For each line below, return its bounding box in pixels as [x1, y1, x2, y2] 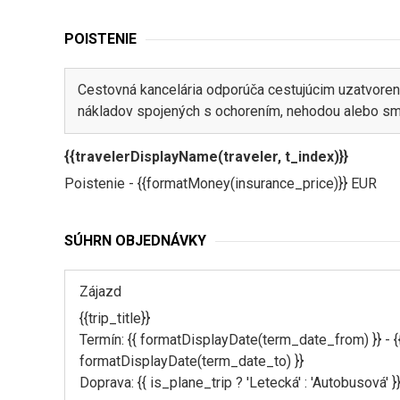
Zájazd [79, 283, 121, 300]
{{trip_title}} [79, 310, 150, 327]
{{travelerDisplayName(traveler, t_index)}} [64, 148, 348, 165]
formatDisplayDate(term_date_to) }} [79, 353, 304, 370]
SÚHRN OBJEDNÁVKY [64, 232, 206, 249]
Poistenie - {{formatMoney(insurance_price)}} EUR [64, 175, 377, 192]
